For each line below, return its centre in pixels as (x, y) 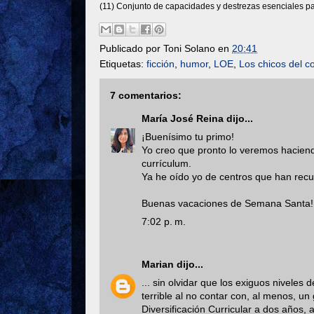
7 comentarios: (146, 95)
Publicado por (131, 48)
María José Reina (183, 118)
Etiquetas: (123, 64)
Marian (158, 264)
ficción (161, 64)
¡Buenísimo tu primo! (188, 137)
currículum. (166, 163)
